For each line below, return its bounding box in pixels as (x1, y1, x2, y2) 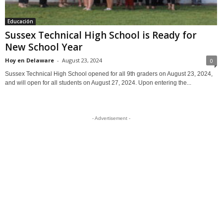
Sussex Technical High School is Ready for (5, 28, 197, 42)
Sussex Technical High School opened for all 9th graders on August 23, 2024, (5, 70, 213, 77)
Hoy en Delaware (5, 56, 54, 64)
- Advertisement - (92, 115, 130, 121)
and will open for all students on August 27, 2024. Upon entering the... (5, 79, 191, 86)
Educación (7, 17, 33, 25)
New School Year (5, 40, 83, 54)
